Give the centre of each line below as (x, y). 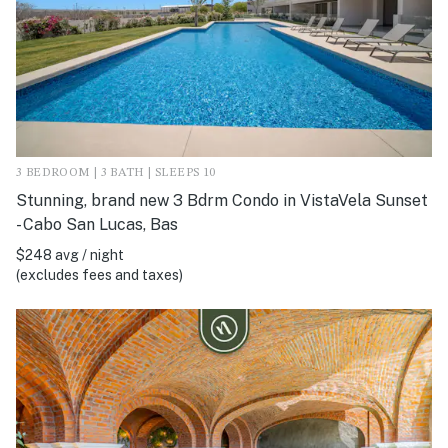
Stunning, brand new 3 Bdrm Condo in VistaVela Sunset (222, 200)
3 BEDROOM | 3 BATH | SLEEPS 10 (116, 172)
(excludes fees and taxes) (99, 274)
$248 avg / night (70, 254)
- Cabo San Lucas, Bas (97, 224)
